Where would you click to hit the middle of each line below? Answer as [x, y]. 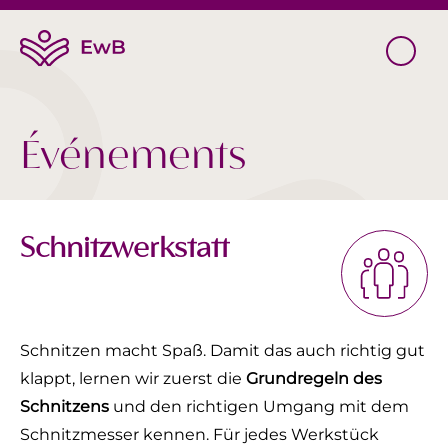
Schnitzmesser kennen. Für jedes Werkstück [199, 434]
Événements [133, 156]
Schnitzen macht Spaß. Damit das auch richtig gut [222, 350]
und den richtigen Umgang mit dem [259, 406]
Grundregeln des [314, 378]
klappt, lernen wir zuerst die [133, 378]
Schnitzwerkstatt [124, 248]
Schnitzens [64, 406]
